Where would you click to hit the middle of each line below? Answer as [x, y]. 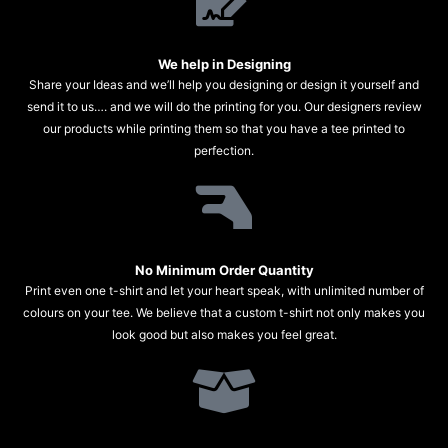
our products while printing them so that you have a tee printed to [224, 129]
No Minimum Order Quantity [224, 270]
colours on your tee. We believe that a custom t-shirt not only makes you [224, 313]
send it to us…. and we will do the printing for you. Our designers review [224, 107]
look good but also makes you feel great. [224, 335]
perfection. [224, 151]
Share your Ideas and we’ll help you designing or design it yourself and [224, 85]
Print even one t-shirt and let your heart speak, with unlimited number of [224, 291]
